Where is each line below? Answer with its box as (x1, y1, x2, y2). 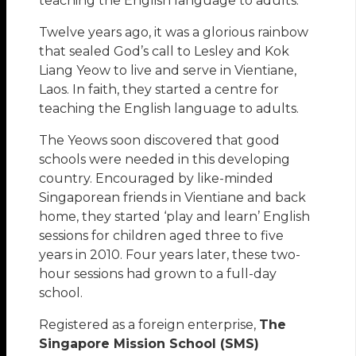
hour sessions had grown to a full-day (39, 266, 277, 282)
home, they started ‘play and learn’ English (39, 209, 311, 225)
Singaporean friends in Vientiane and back (39, 190, 307, 206)
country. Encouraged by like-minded (39, 171, 274, 187)
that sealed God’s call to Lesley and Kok (39, 44, 290, 60)
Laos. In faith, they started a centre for (39, 82, 280, 98)
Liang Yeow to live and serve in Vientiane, (39, 63, 297, 79)
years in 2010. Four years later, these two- (39, 247, 301, 263)
